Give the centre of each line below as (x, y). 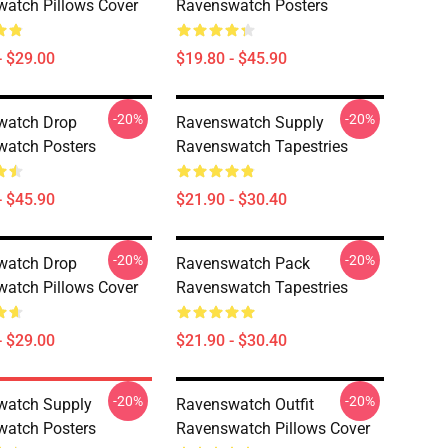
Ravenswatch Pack (243, 263)
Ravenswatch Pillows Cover (273, 428)
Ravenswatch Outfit (245, 404)
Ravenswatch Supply (250, 122)
